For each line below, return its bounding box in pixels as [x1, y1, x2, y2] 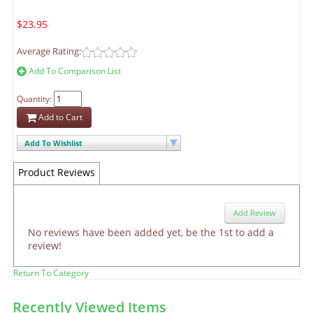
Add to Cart [36, 111, 82, 124]
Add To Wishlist [24, 138, 82, 149]
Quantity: [17, 93, 54, 105]
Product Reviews [18, 166, 95, 180]
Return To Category [13, 267, 89, 279]
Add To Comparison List [27, 65, 121, 78]
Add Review [233, 208, 276, 219]
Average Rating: [17, 45, 81, 58]
